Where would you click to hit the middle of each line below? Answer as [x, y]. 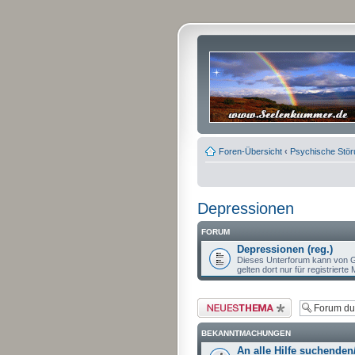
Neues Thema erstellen [242, 302]
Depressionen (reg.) [285, 249]
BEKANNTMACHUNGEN [246, 333]
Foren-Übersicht [250, 151]
